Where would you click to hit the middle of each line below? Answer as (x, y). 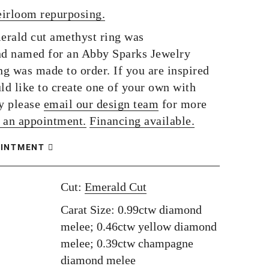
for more (183, 104)
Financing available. (142, 121)
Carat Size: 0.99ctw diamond (131, 210)
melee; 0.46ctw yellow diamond (139, 226)
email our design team (101, 104)
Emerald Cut (116, 187)
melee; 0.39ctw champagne (127, 243)
